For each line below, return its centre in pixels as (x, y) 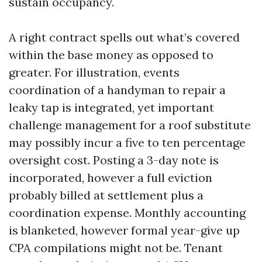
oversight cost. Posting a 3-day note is (114, 160)
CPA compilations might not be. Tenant (116, 248)
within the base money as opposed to (111, 55)
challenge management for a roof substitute (130, 125)
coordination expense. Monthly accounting (127, 213)
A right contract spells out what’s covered (124, 37)
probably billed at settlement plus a (106, 195)
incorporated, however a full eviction (111, 177)
